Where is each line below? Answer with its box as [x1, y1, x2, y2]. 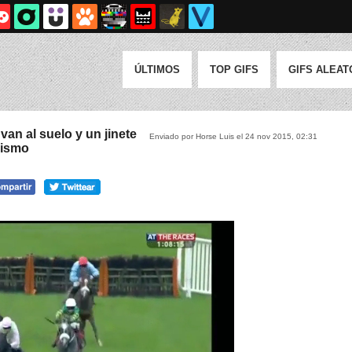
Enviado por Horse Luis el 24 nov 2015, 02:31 [149, 132, 317, 141]
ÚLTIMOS [134, 64, 180, 75]
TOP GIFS [210, 64, 258, 75]
